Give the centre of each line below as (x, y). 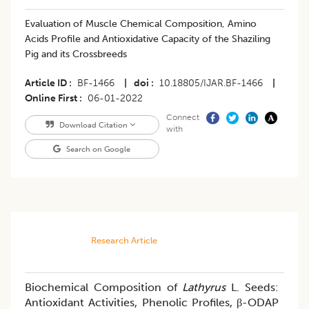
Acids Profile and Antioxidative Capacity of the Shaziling (148, 39)
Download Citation (93, 125)
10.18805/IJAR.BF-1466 (211, 83)
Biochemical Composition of (104, 288)
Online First (51, 99)
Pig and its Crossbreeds (76, 54)
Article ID (46, 83)
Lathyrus (204, 288)
